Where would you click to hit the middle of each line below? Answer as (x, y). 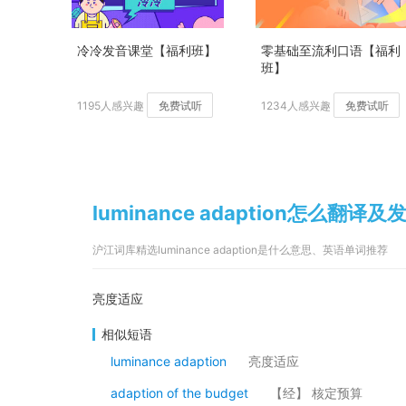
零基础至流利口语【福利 (331, 50)
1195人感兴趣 (111, 106)
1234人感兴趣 (296, 106)
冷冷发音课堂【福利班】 (147, 50)
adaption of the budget (179, 393)
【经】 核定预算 (316, 393)
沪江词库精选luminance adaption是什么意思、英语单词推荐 (240, 250)
